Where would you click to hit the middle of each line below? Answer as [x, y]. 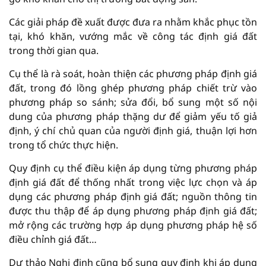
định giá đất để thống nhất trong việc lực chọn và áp [133, 183]
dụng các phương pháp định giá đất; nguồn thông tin [133, 197]
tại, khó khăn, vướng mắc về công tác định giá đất [133, 37]
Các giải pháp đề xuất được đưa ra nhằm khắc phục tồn [133, 22]
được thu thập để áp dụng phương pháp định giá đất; [133, 211]
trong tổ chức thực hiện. [64, 145]
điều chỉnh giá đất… [53, 240]
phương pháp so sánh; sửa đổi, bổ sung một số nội [133, 102]
